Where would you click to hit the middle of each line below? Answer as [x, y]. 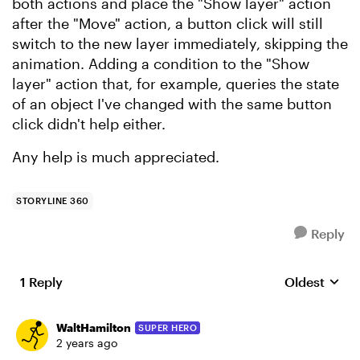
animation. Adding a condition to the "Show [161, 63]
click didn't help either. [89, 124]
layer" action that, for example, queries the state [176, 84]
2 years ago [87, 343]
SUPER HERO [168, 327]
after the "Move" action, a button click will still [168, 23]
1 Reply [41, 282]
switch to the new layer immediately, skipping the [180, 43]
